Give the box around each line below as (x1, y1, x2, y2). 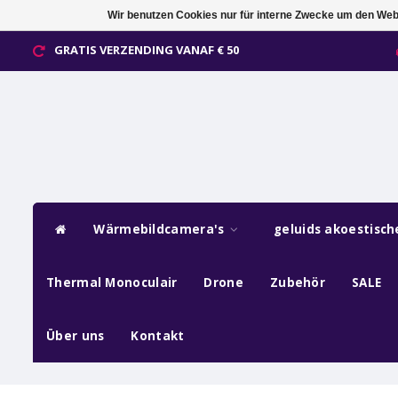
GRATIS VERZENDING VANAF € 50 (54, 42, 239, 58)
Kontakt (131, 327, 185, 344)
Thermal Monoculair (46, 274, 178, 291)
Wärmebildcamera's (93, 220, 228, 237)
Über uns (46, 327, 105, 344)
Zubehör (269, 274, 326, 291)
